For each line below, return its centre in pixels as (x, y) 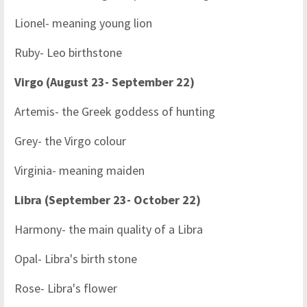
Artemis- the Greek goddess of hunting (115, 112)
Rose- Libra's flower (66, 288)
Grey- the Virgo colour (70, 141)
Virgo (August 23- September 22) (105, 82)
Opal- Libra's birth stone (76, 259)
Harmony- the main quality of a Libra (109, 230)
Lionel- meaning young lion (83, 23)
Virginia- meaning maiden (79, 171)
